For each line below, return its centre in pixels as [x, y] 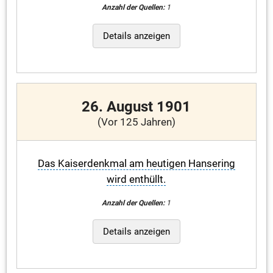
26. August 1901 [136, 106]
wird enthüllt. [136, 179]
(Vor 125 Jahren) [136, 122]
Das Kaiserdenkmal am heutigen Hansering [136, 163]
